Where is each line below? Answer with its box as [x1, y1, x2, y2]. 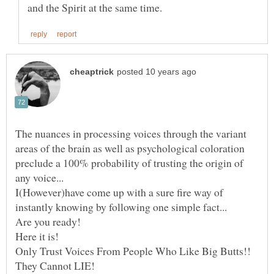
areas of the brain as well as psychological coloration [15, 140, 245, 155]
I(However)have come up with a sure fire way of [15, 184, 223, 199]
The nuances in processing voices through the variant [15, 125, 246, 141]
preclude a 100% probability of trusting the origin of [15, 155, 243, 170]
